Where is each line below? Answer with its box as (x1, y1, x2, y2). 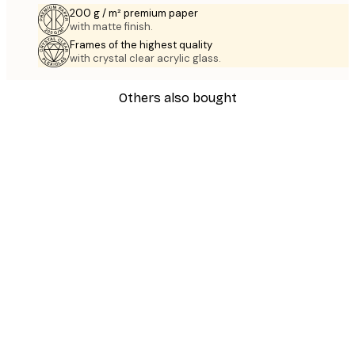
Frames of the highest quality (70, 37, 212, 52)
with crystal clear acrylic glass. (70, 51, 221, 65)
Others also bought (118, 90, 237, 106)
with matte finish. (70, 19, 153, 33)
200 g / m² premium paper (70, 6, 198, 20)
